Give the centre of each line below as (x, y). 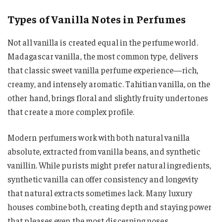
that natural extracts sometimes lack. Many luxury (100, 193)
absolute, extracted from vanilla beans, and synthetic (104, 151)
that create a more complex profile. (71, 111)
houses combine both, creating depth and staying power (110, 206)
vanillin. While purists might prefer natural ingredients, (109, 165)
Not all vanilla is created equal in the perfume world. (103, 42)
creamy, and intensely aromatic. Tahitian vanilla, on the (109, 83)
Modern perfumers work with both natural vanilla (99, 137)
